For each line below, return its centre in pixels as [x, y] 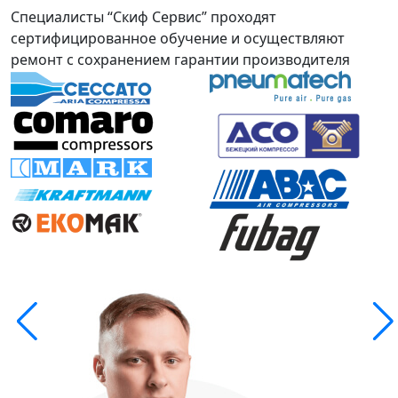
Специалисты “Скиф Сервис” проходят [143, 17]
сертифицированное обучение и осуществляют [178, 38]
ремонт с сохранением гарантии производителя [180, 60]
